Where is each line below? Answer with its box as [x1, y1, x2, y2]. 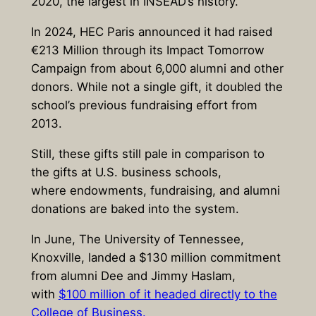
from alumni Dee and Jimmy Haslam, [30, 268, 236, 283]
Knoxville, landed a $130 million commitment [30, 250, 281, 265]
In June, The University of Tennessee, [30, 231, 244, 246]
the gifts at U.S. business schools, [30, 164, 221, 179]
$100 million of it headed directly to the [58, 286, 277, 301]
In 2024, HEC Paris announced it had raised [30, 25, 272, 39]
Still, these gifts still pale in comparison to [30, 146, 265, 161]
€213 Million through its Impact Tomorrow [30, 43, 265, 58]
